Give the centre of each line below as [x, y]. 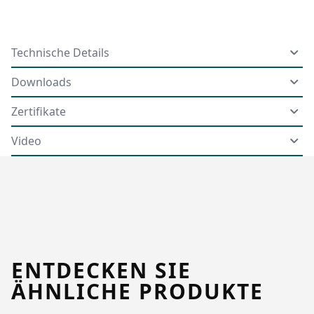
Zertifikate [39, 111]
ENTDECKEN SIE [101, 270]
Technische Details [60, 52]
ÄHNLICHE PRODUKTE [137, 291]
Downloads [41, 82]
